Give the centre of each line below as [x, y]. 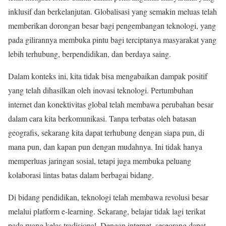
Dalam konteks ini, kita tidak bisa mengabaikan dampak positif [108, 76]
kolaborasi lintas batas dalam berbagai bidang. [81, 175]
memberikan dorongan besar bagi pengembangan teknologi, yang [112, 26]
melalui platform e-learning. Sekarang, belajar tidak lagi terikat [107, 211]
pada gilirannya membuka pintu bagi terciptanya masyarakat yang [112, 40]
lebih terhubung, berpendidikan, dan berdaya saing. [90, 54]
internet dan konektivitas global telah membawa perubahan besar [111, 104]
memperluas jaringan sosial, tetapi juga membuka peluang [100, 161]
